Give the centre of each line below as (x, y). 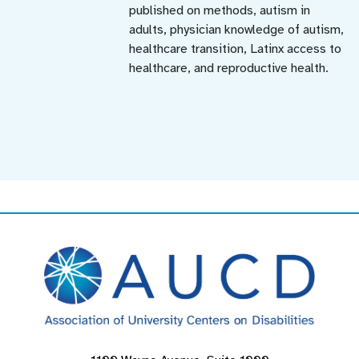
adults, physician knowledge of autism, (237, 29)
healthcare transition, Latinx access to (236, 48)
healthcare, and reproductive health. (231, 68)
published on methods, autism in (220, 10)
